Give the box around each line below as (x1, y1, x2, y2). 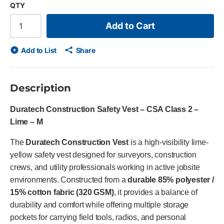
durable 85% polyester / (127, 175, 214, 184)
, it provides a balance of (113, 187, 197, 196)
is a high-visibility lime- (128, 137, 208, 146)
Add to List (21, 45, 57, 54)
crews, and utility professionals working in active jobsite (10, 162, 200, 171)
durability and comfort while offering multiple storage (10, 200, 189, 209)
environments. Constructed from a (10, 175, 128, 184)
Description (10, 81, 71, 94)
